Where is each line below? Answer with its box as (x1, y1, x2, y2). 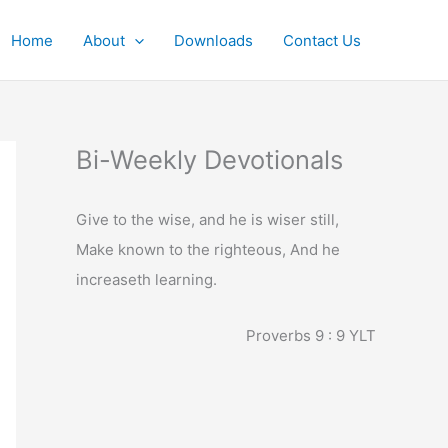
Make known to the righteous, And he (76, 239, 340, 259)
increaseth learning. (76, 269, 217, 289)
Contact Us (283, 30, 361, 50)
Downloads (174, 30, 253, 50)
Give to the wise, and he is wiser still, (76, 209, 339, 229)
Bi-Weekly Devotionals (76, 144, 343, 175)
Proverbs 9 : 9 (246, 325, 349, 345)
